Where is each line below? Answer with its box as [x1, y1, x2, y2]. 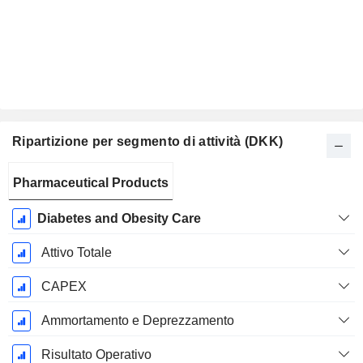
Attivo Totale [41, 246, 112, 260]
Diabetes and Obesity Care [36, 211, 201, 226]
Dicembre [11, 203, 67, 217]
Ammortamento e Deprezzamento [41, 314, 234, 328]
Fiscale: [16, 185, 62, 199]
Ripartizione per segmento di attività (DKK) [12, 135, 284, 149]
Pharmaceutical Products [13, 176, 169, 190]
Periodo [16, 167, 62, 181]
